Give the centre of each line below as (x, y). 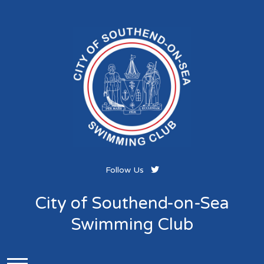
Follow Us (126, 170)
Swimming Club (132, 224)
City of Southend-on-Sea (132, 203)
